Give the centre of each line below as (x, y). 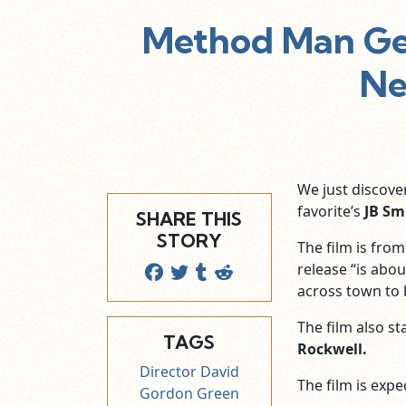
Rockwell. (332, 349)
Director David (189, 372)
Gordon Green (189, 394)
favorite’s (330, 212)
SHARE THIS (189, 219)
